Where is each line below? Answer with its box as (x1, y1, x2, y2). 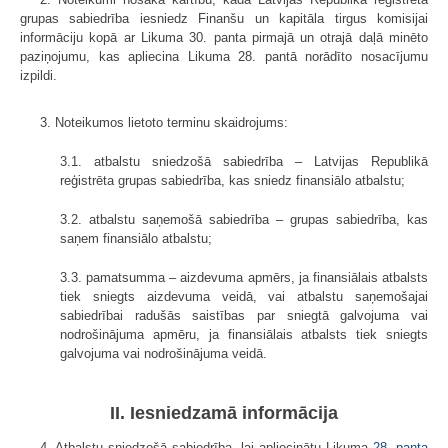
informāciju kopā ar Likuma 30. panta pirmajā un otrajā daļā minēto (20, 29, 428, 45)
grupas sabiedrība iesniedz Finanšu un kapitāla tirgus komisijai (20, 10, 428, 26)
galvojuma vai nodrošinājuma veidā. (60, 345, 267, 361)
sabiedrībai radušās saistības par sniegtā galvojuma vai (60, 307, 428, 323)
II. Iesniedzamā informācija (110, 403, 338, 424)
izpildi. (20, 67, 57, 83)
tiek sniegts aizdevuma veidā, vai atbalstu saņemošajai (60, 288, 428, 304)
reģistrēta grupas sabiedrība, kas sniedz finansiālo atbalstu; (60, 172, 405, 188)
